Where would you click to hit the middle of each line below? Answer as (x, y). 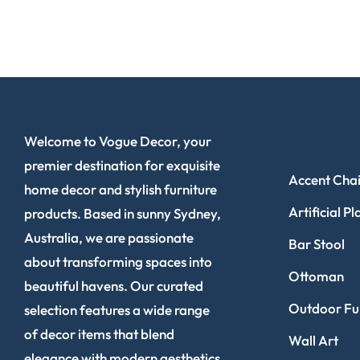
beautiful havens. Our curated (114, 285)
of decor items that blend (99, 333)
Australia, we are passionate (109, 237)
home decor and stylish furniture (121, 189)
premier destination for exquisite (122, 165)
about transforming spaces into (118, 261)
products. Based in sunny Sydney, (123, 213)
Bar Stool (316, 243)
